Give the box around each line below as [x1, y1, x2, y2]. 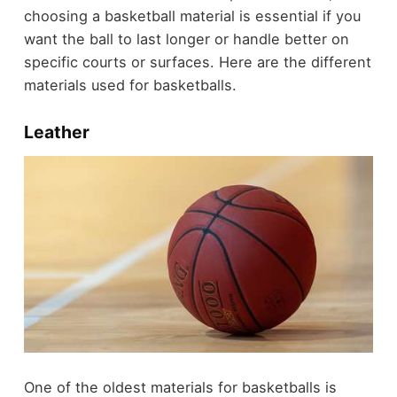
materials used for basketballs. [23, 76, 237, 95]
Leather [23, 121, 90, 144]
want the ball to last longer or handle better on [23, 30, 349, 49]
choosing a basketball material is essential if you [23, 7, 361, 26]
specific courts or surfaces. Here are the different [23, 53, 371, 72]
